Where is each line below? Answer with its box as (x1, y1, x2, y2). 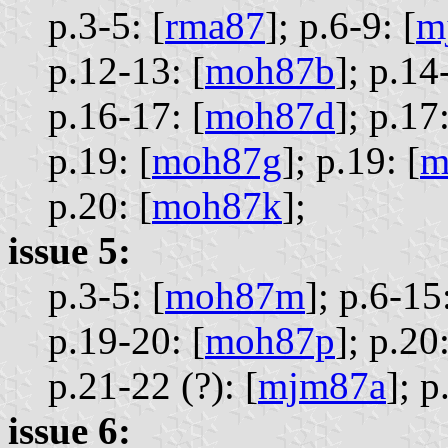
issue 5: (8, 229, 131, 273)
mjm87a (258, 364, 386, 408)
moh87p (205, 319, 335, 363)
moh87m (165, 274, 305, 318)
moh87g (152, 139, 282, 183)
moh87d (205, 94, 335, 138)
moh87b (205, 49, 335, 93)
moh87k (152, 184, 282, 228)
